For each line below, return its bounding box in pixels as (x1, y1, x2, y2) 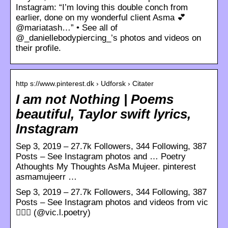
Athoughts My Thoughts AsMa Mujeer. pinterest (16, 161, 196, 172)
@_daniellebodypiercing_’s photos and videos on (16, 33, 201, 43)
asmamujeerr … (16, 172, 77, 182)
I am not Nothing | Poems (16, 92, 174, 106)
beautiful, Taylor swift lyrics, (16, 106, 191, 121)
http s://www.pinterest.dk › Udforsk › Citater (16, 79, 154, 88)
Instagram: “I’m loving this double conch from (16, 2, 188, 12)
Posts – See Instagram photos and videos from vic (16, 197, 208, 207)
